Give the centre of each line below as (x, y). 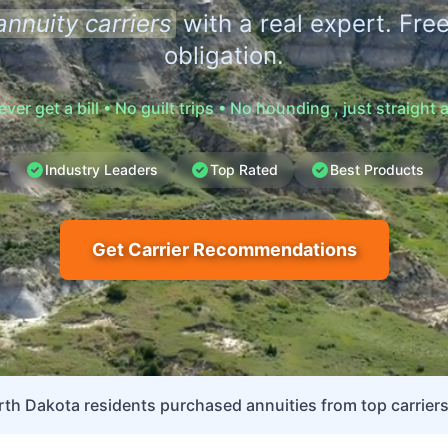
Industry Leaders (101, 169)
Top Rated (243, 169)
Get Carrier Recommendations (224, 249)
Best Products (376, 169)
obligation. (224, 55)
